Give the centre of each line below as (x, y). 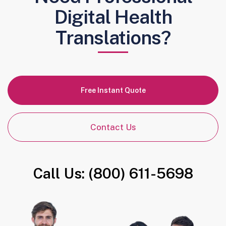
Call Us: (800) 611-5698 (113, 173)
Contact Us (113, 127)
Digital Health (113, 17)
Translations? (113, 37)
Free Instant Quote (113, 90)
